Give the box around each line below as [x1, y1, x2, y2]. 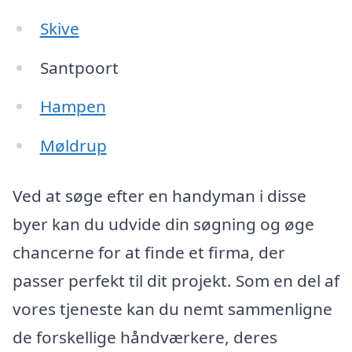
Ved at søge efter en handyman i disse [13, 185, 306, 207]
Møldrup [39, 134, 107, 157]
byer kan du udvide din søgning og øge [13, 213, 314, 236]
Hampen [39, 95, 106, 118]
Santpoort [39, 56, 119, 79]
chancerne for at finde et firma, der [13, 241, 285, 264]
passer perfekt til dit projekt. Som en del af [13, 269, 339, 292]
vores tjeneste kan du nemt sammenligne [13, 298, 332, 321]
